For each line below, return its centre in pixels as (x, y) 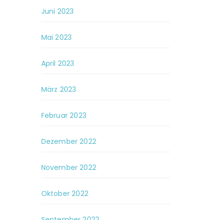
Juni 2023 (57, 11)
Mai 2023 (56, 37)
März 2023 (59, 89)
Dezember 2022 (69, 141)
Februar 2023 (64, 115)
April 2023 (58, 63)
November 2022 (69, 167)
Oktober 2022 (65, 193)
